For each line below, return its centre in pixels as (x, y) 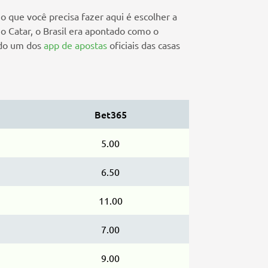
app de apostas (75, 45)
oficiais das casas (144, 45)
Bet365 (110, 115)
